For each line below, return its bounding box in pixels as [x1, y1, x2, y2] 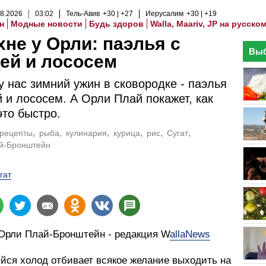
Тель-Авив [66, 9, 100, 18]
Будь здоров [89, 19, 144, 28]
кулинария [65, 128, 107, 138]
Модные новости [11, 19, 83, 28]
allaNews [170, 229, 210, 240]
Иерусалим [145, 9, 183, 18]
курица [113, 128, 140, 138]
